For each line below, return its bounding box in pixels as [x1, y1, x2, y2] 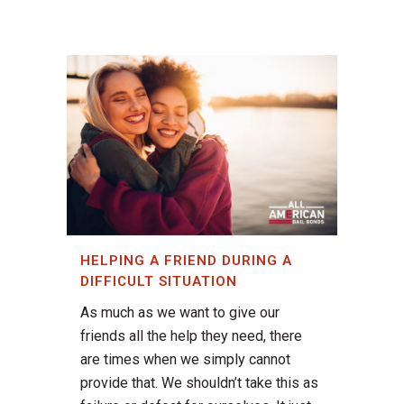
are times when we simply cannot [80, 351, 290, 369]
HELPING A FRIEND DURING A [80, 252, 292, 270]
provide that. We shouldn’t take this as [80, 374, 318, 392]
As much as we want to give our [80, 304, 280, 322]
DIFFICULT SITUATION [80, 273, 237, 290]
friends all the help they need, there [80, 327, 302, 345]
